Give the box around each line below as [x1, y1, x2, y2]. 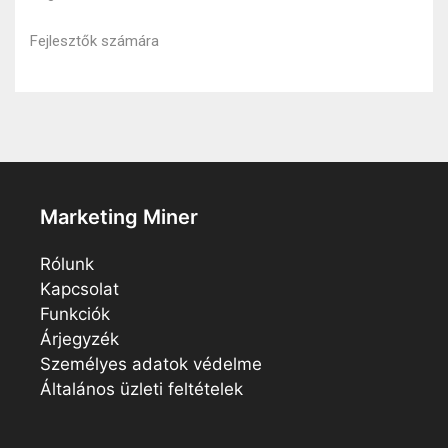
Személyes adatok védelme [40, 354, 262, 375]
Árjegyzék [40, 329, 119, 350]
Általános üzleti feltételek [40, 379, 243, 400]
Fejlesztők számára [30, 31, 159, 50]
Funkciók [40, 304, 110, 325]
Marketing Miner [40, 205, 198, 230]
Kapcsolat [40, 279, 119, 300]
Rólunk [40, 254, 94, 275]
